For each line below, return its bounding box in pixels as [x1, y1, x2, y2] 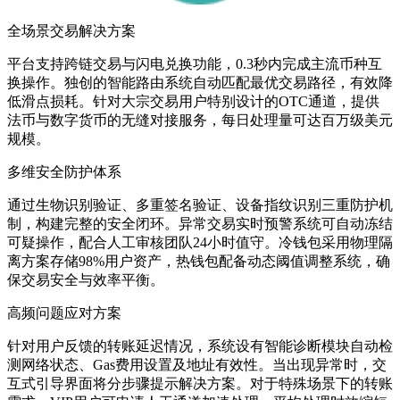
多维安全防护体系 [7, 163, 121, 179]
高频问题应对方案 [7, 304, 121, 321]
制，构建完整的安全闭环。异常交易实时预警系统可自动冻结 [7, 215, 393, 231]
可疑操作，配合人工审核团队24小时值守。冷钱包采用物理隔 [7, 234, 393, 250]
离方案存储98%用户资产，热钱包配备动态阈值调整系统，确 [7, 253, 390, 269]
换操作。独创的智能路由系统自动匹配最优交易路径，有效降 [7, 74, 393, 90]
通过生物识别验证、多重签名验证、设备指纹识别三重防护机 [7, 196, 393, 212]
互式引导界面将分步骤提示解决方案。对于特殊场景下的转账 [7, 375, 393, 391]
